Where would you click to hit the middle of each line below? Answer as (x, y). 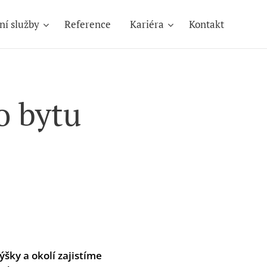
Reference (88, 24)
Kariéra (147, 24)
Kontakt (207, 24)
